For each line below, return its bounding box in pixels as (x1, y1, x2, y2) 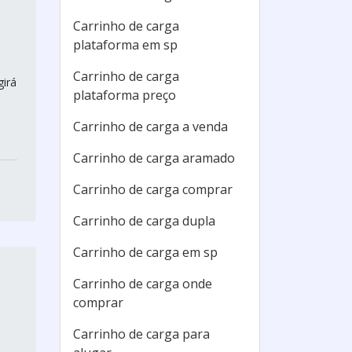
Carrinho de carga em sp (73, 244, 218, 261)
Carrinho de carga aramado (73, 149, 235, 167)
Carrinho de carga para (73, 325, 210, 343)
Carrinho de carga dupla (73, 212, 215, 229)
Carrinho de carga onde (73, 275, 212, 292)
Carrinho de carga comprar (73, 181, 233, 198)
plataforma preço (73, 86, 176, 104)
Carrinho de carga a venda (73, 118, 228, 135)
